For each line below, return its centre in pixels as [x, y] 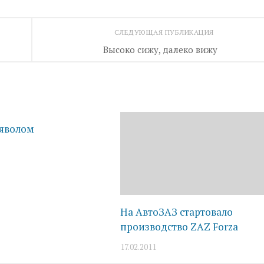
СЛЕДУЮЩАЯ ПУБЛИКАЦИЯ [165, 32]
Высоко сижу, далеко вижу [160, 49]
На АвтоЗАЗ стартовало [177, 212]
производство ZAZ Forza [179, 227]
